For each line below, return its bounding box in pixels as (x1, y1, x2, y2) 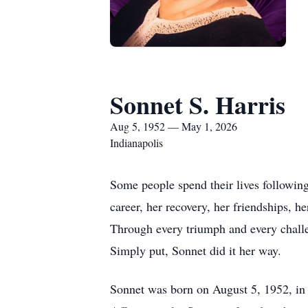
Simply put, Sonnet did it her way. (110, 242, 281, 258)
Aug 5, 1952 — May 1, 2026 (110, 119, 237, 133)
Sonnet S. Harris (110, 87, 285, 122)
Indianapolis (110, 135, 163, 150)
